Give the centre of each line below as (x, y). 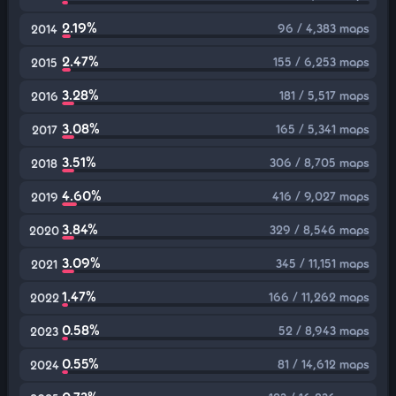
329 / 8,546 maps (320, 229)
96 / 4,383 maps (324, 28)
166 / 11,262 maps (319, 297)
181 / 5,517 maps (324, 95)
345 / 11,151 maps (323, 263)
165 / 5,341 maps (323, 129)
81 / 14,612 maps (324, 364)
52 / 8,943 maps (324, 330)
